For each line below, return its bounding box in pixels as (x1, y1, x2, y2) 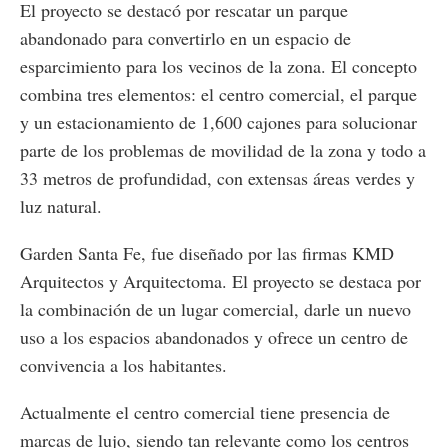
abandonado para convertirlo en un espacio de (20, 25, 351, 50)
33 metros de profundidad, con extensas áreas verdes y (20, 165, 415, 190)
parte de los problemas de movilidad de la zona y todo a (20, 137, 426, 162)
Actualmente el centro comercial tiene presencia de (20, 399, 390, 424)
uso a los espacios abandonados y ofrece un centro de (20, 324, 408, 349)
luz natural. (20, 193, 102, 218)
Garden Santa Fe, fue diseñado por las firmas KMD (20, 240, 394, 265)
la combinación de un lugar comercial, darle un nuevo (20, 296, 411, 321)
